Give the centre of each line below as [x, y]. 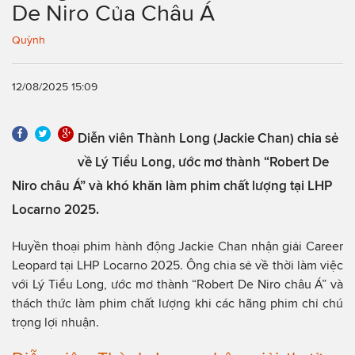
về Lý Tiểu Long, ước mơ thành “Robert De [203, 161]
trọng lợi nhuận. [55, 322]
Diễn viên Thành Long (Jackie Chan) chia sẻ [208, 137]
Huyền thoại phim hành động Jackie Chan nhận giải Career [177, 246]
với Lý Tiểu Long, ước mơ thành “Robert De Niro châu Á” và [177, 284]
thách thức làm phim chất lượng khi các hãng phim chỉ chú [177, 303]
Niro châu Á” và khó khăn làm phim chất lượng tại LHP [172, 185]
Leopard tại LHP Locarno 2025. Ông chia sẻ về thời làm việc [177, 265]
